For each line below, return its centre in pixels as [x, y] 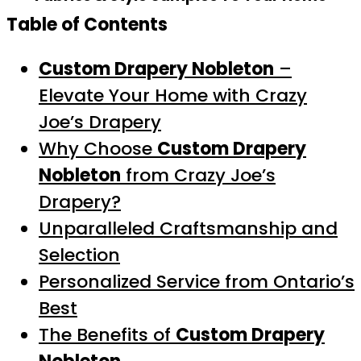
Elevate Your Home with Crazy [173, 95]
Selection [79, 255]
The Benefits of [107, 335]
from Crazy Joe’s [198, 175]
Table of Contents [87, 25]
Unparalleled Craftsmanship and [188, 228]
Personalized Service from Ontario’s [197, 282]
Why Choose [98, 149]
